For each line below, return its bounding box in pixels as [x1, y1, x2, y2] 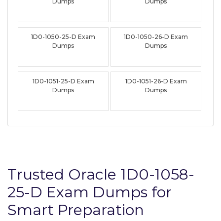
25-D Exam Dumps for [7, 183, 172, 201]
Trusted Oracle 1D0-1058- [7, 165, 194, 184]
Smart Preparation [7, 200, 144, 219]
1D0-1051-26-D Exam [125, 77, 187, 85]
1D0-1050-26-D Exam [124, 33, 188, 40]
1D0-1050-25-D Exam [31, 33, 96, 40]
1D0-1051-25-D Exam [32, 77, 94, 85]
